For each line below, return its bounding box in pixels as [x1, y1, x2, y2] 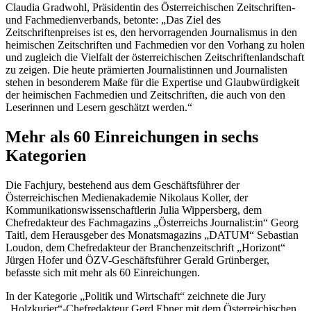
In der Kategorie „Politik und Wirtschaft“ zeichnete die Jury [6, 289, 266, 302]
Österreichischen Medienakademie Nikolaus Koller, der [6, 191, 248, 203]
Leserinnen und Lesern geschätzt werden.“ [6, 101, 192, 113]
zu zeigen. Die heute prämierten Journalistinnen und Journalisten [6, 63, 287, 76]
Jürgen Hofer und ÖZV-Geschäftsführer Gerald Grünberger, [6, 253, 269, 266]
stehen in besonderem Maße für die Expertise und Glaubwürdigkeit [6, 76, 299, 88]
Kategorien [6, 146, 86, 165]
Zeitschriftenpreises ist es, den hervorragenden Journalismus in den [6, 26, 297, 38]
